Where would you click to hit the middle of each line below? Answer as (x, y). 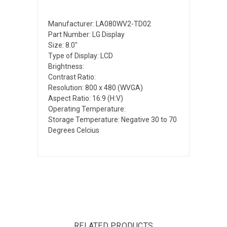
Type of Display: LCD (81, 55)
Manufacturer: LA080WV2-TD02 (100, 24)
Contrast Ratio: (72, 77)
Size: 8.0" (63, 45)
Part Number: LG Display (86, 34)
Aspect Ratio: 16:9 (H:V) (86, 98)
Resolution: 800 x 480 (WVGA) (96, 87)
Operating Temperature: (87, 109)
